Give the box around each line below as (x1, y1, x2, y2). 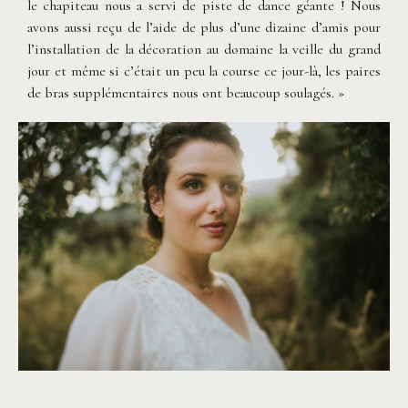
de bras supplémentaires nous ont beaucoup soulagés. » (27, 84, 344, 103)
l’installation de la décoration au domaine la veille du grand (27, 40, 381, 59)
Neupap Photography (148, 376, 273, 395)
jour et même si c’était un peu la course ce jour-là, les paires (27, 62, 381, 81)
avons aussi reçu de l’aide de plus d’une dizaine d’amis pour (27, 18, 381, 37)
